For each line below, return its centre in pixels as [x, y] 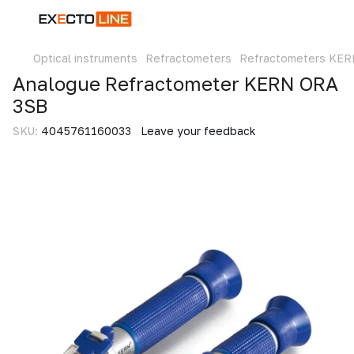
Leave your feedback [198, 131]
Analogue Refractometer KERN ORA [175, 83]
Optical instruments [85, 58]
